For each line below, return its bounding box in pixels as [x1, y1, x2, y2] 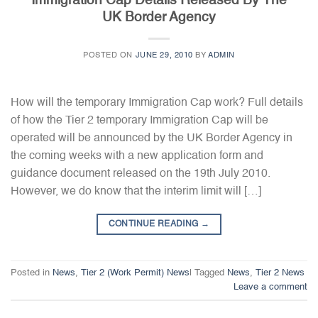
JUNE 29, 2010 [135, 51, 193, 60]
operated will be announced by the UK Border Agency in [11, 133, 292, 145]
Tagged [194, 268, 227, 278]
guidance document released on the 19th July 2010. [11, 168, 270, 180]
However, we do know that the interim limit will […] [11, 186, 261, 198]
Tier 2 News [256, 268, 305, 278]
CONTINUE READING [108, 220, 201, 229]
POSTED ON [83, 51, 136, 60]
